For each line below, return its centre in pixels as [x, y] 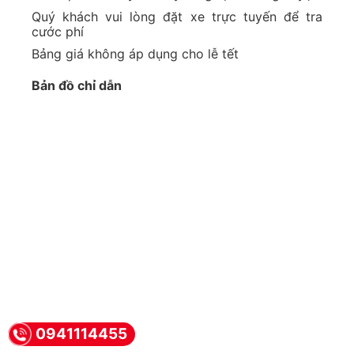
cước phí [58, 31]
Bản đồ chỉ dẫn [77, 86]
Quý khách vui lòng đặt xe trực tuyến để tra [177, 16]
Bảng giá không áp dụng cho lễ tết [135, 54]
